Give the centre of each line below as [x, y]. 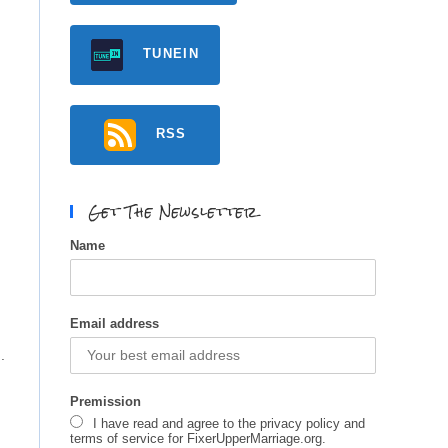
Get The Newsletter [173, 211]
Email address [114, 323]
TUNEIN [171, 54]
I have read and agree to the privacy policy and [229, 423]
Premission [105, 401]
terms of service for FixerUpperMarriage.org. [198, 438]
